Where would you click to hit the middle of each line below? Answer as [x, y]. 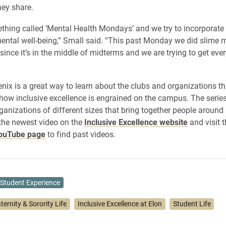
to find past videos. [80, 134]
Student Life [192, 204]
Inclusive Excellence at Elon [120, 204]
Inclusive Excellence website [136, 122]
